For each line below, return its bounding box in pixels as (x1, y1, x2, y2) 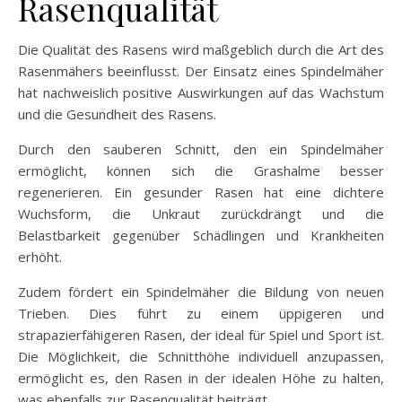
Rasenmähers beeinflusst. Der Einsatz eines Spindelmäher (18, 62, 384, 80)
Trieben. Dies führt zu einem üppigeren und (18, 304, 384, 322)
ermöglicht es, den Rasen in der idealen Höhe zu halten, (18, 369, 384, 387)
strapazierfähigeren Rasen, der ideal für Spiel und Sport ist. (18, 326, 384, 344)
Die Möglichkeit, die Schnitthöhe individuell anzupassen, (18, 347, 384, 365)
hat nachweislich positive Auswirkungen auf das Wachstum (18, 83, 384, 101)
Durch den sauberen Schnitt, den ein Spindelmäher (18, 140, 384, 158)
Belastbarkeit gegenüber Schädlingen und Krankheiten (18, 226, 384, 244)
